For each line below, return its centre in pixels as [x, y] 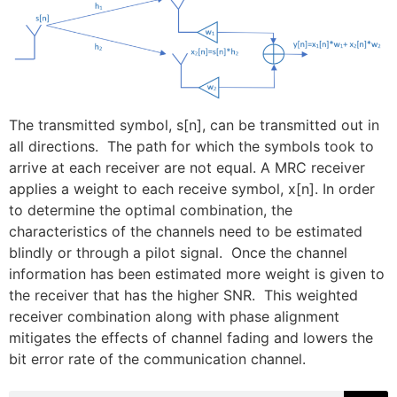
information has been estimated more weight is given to [197, 273]
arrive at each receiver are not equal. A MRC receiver [187, 167]
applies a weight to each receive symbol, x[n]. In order [192, 188]
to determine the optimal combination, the [151, 210]
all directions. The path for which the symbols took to [191, 146]
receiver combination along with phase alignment [174, 316]
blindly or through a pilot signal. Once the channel [178, 252]
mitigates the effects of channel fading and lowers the [191, 337]
